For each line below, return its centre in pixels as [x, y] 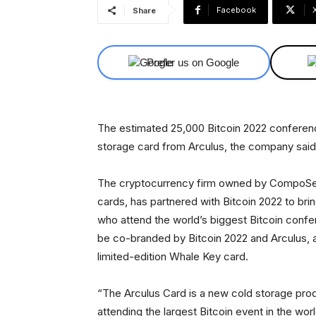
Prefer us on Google [193, 62]
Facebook [236, 10]
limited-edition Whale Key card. [173, 256]
